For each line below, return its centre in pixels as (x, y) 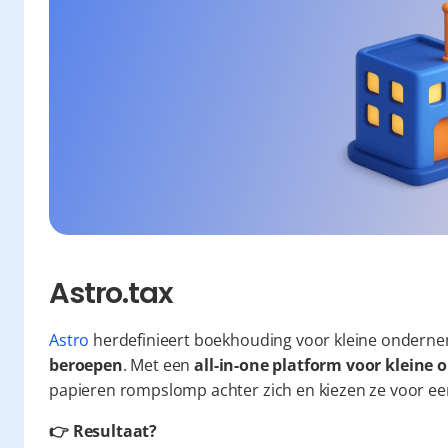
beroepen (86, 365)
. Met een (158, 365)
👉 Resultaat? (103, 431)
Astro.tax (111, 293)
